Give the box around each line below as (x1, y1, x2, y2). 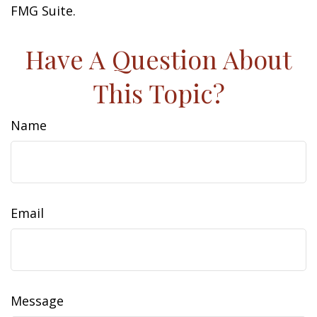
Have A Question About (25, 42, 292, 76)
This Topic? (92, 76, 225, 110)
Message (11, 292, 64, 309)
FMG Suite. (11, 2, 76, 19)
